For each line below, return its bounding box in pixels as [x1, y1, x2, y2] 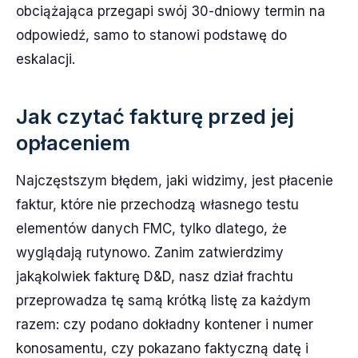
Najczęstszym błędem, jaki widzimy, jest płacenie [16, 172, 333, 189]
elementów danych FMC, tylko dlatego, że [16, 220, 287, 237]
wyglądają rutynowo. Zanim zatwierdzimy [16, 244, 284, 261]
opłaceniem [16, 129, 130, 155]
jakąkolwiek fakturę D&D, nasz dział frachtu [16, 268, 293, 284]
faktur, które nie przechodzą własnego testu [16, 196, 299, 213]
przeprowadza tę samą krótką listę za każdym [16, 292, 311, 308]
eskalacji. [16, 50, 75, 67]
